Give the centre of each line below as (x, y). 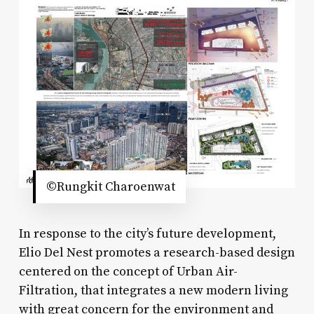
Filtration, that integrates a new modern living (153, 290)
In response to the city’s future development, (147, 233)
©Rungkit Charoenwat (110, 186)
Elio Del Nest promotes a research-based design (157, 252)
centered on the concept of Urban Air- (128, 271)
